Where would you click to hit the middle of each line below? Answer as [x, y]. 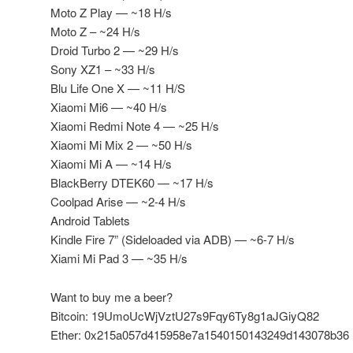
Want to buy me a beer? [111, 296]
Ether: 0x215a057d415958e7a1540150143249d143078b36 [200, 334]
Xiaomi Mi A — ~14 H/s [111, 164]
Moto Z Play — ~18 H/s [111, 13]
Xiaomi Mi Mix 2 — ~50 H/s [121, 145]
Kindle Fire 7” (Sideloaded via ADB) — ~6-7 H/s [173, 240]
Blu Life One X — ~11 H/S [118, 88]
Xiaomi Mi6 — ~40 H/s [109, 107]
